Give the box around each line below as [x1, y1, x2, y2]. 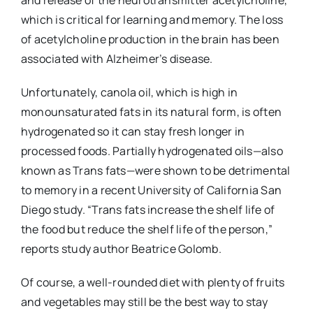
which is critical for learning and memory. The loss [20, 12, 284, 28]
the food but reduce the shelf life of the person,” [20, 221, 272, 238]
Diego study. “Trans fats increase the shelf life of [20, 202, 275, 218]
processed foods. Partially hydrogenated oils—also [20, 143, 283, 159]
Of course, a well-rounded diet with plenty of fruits [20, 275, 285, 291]
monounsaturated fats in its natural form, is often [20, 104, 282, 120]
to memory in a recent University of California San [20, 182, 282, 198]
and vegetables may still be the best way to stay [20, 294, 268, 310]
